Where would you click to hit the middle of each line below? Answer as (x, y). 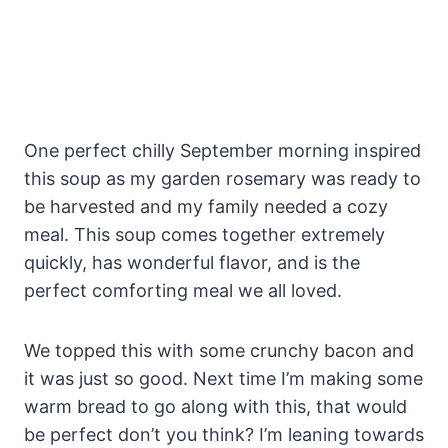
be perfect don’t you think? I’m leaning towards (224, 435)
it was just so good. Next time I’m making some (223, 379)
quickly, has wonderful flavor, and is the (192, 263)
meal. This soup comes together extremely (204, 235)
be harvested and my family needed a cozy (206, 207)
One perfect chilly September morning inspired (222, 151)
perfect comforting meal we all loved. (183, 291)
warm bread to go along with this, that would (215, 407)
